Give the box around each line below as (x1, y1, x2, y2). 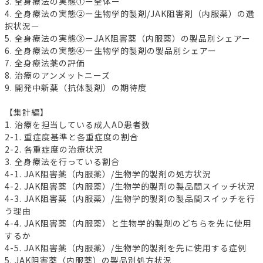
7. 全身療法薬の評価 (5, 56, 85, 69)
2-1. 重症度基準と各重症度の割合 (5, 130, 139, 143)
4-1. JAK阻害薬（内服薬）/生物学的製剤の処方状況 (5, 167, 211, 180)
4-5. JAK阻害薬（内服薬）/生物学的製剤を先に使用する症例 (5, 241, 247, 254)
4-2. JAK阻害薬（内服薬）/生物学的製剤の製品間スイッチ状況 (5, 180, 255, 192)
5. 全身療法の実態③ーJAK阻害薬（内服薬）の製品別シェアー (5, 32, 251, 44)
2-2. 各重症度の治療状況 (5, 143, 103, 155)
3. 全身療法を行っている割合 (5, 155, 120, 167)
